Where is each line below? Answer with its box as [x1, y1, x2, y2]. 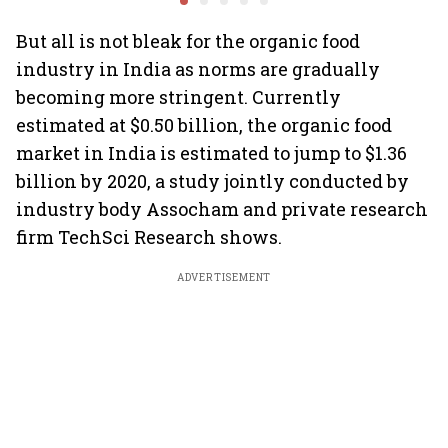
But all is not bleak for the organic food [16, 29, 360, 53]
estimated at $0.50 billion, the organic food [16, 113, 392, 137]
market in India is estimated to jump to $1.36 [16, 141, 407, 165]
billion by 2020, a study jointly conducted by [16, 169, 409, 193]
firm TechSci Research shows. [16, 225, 282, 249]
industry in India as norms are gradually [16, 57, 380, 81]
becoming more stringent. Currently [16, 85, 341, 109]
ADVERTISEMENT [176, 271, 272, 284]
